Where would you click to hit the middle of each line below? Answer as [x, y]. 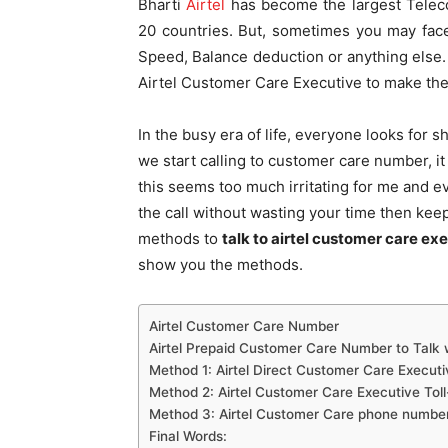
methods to [180, 238]
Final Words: [188, 435]
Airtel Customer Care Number [244, 325]
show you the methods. [220, 264]
